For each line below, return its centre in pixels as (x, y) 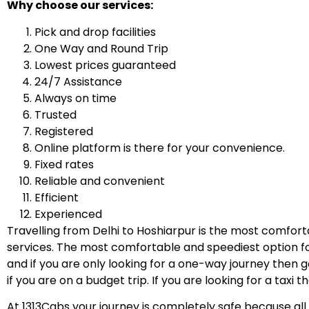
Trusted (56, 114)
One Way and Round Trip (101, 48)
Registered (64, 131)
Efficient (57, 197)
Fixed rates (64, 164)
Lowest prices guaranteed (105, 65)
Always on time (76, 98)
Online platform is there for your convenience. (160, 148)
